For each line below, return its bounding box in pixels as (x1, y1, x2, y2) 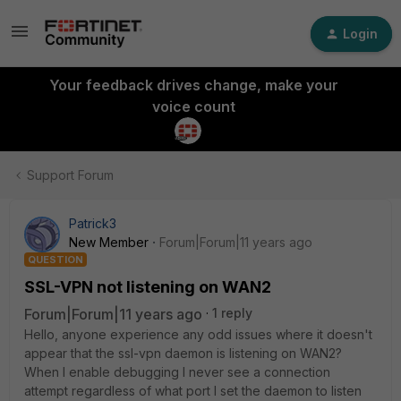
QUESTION (28, 253, 83, 266)
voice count (151, 98, 235, 115)
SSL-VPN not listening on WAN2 (24, 277, 271, 296)
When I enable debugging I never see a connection (24, 364, 330, 380)
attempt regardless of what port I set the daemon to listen (24, 383, 362, 398)
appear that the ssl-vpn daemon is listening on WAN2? (24, 346, 342, 361)
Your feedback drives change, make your (48, 76, 338, 94)
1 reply (212, 305, 252, 320)
